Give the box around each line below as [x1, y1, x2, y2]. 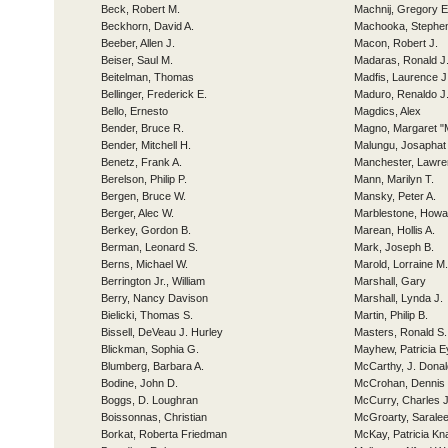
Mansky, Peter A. [354, 190, 436, 202]
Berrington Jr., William [101, 275, 205, 287]
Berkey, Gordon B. [101, 224, 191, 236]
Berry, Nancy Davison [101, 292, 208, 304]
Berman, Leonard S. [101, 241, 198, 253]
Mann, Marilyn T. [354, 173, 434, 185]
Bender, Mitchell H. [101, 139, 191, 151]
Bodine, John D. [101, 377, 178, 389]
